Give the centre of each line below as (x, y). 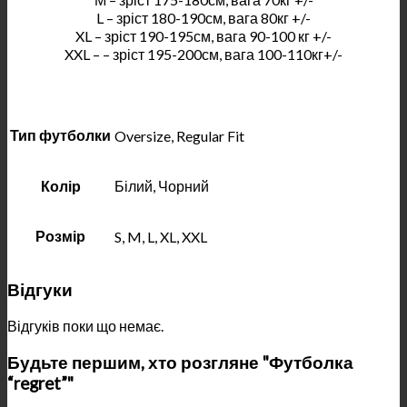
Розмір (60, 235)
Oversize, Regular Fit (179, 135)
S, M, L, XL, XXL (161, 236)
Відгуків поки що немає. (85, 326)
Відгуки (40, 289)
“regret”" (40, 384)
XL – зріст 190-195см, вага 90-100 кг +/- (203, 35)
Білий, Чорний (162, 185)
